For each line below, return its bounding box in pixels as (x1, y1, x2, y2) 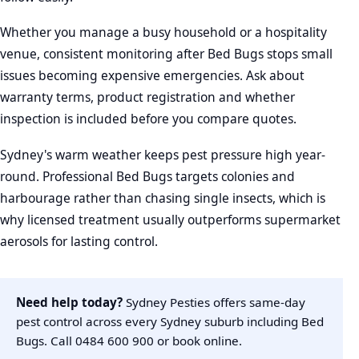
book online (172, 333, 239, 349)
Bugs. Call (16, 333, 75, 349)
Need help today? (16, 294, 123, 311)
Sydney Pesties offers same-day (123, 294, 305, 311)
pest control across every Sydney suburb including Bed (16, 313, 324, 330)
